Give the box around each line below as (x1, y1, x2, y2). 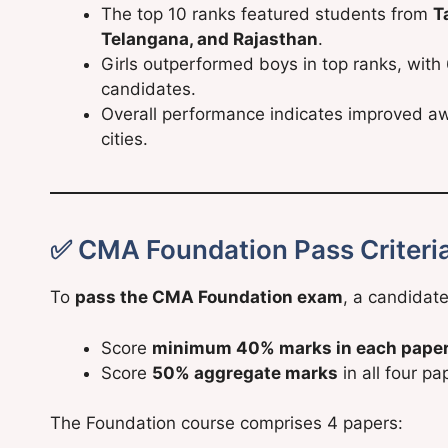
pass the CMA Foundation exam (75, 287, 343, 308)
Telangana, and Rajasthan (101, 29, 318, 50)
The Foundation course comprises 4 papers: (50, 413, 403, 434)
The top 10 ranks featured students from (101, 4, 433, 25)
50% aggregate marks (152, 362, 338, 383)
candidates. (101, 79, 196, 100)
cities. (101, 129, 148, 150)
